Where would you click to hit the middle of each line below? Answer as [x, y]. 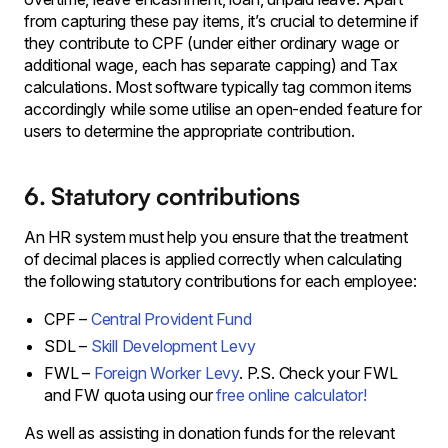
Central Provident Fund [171, 319]
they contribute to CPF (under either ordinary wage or [211, 43]
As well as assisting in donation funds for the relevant [209, 433]
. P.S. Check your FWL [318, 373]
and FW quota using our [130, 395]
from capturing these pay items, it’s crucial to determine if [221, 21]
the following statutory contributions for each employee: [220, 281]
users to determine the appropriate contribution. [189, 131]
